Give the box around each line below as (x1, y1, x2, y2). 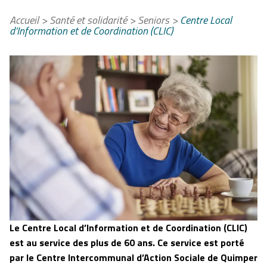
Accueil (10, 12, 39, 29)
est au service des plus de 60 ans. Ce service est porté (10, 235, 244, 250)
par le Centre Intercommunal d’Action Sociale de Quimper (10, 250, 257, 265)
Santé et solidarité (49, 12, 127, 29)
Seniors (138, 12, 169, 29)
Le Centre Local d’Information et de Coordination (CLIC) (10, 221, 247, 235)
